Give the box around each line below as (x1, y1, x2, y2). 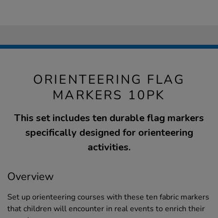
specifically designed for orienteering (25, 126, 193, 140)
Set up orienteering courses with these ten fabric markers (7, 192, 209, 203)
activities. (88, 141, 130, 154)
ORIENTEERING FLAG (33, 71, 185, 89)
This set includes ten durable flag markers (14, 111, 204, 125)
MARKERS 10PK (53, 87, 165, 104)
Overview (7, 169, 54, 184)
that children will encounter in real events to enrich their (7, 203, 205, 215)
